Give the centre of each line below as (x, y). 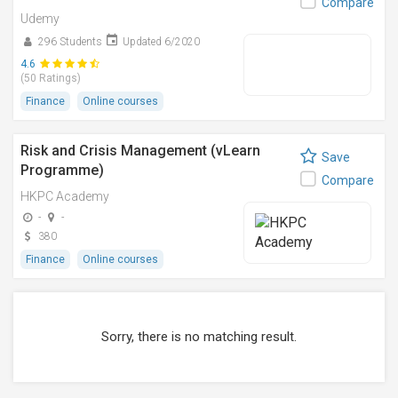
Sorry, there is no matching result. (199, 337)
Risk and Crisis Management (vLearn (140, 151)
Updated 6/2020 (161, 42)
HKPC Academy (65, 196)
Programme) (62, 170)
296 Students (70, 42)
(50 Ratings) (51, 78)
